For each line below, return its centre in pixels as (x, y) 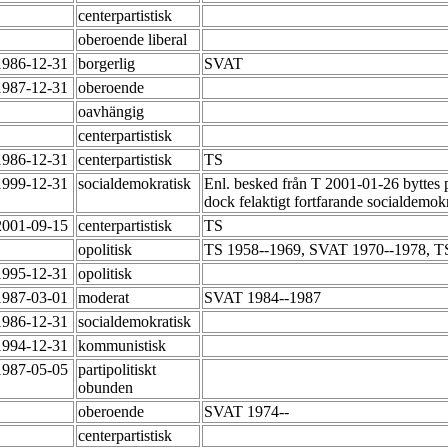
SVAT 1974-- (248, 412)
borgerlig (108, 64)
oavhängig (113, 112)
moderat (105, 298)
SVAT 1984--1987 (264, 298)
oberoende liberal (134, 40)
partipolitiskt (117, 370)
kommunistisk (124, 346)
